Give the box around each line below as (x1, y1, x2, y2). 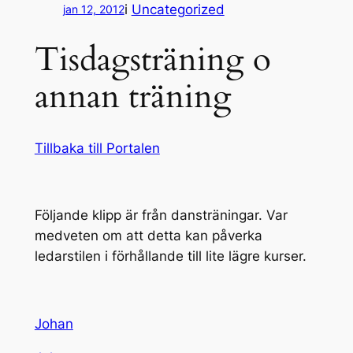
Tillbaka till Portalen (34, 139, 160, 156)
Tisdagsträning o (34, 37, 271, 82)
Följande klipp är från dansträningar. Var (34, 207, 288, 224)
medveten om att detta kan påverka (34, 228, 262, 244)
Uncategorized (131, 2, 225, 18)
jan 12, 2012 (62, 2, 124, 17)
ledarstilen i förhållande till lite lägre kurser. (34, 248, 307, 265)
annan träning (34, 74, 232, 119)
